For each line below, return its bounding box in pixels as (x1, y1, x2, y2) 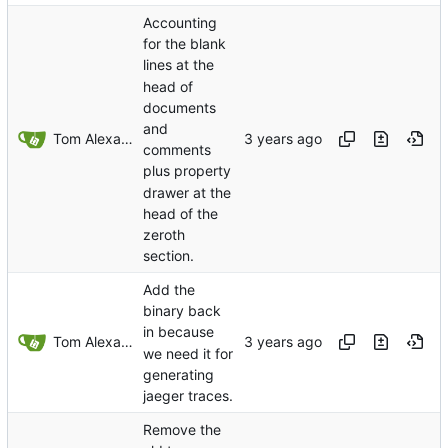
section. (143, 247, 194, 265)
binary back (143, 302, 221, 320)
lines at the (143, 56, 214, 74)
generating (143, 366, 214, 384)
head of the (143, 204, 218, 222)
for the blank (143, 35, 226, 53)
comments (143, 141, 211, 159)
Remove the (143, 421, 221, 439)
